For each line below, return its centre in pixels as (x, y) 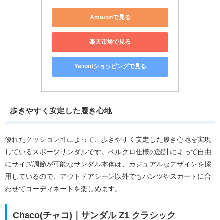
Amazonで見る (110, 17)
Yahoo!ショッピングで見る (110, 67)
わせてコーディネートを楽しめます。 (63, 188)
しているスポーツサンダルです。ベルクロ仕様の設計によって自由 (108, 151)
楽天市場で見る (110, 42)
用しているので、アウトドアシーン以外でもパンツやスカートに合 (108, 176)
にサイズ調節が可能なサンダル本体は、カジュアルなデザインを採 (108, 164)
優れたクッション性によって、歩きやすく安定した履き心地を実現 (108, 139)
